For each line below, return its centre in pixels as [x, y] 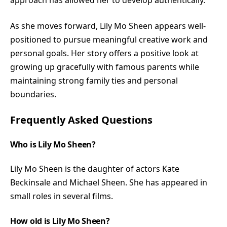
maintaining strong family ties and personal [94, 80]
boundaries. [33, 94]
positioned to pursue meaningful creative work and [109, 39]
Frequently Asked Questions [81, 120]
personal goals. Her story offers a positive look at [104, 53]
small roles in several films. [62, 196]
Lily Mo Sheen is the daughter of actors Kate [95, 168]
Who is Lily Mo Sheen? [53, 144]
